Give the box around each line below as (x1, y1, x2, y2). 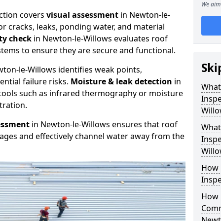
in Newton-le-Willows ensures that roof (30, 119, 178, 130)
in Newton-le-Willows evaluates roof (32, 33, 168, 44)
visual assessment (46, 9, 118, 20)
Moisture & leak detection (71, 76, 172, 87)
